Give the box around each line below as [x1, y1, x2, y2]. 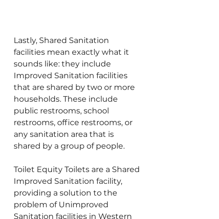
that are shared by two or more [14, 82, 137, 92]
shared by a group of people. [14, 141, 125, 151]
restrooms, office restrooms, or [14, 117, 134, 127]
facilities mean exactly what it [14, 47, 131, 57]
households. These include [14, 94, 120, 104]
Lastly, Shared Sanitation [14, 35, 111, 45]
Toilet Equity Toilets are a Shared [14, 164, 142, 174]
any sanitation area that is [14, 129, 116, 139]
